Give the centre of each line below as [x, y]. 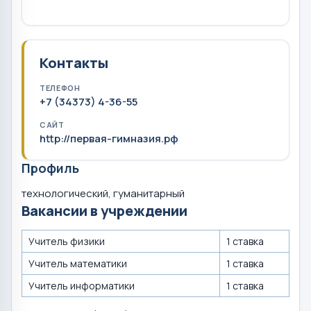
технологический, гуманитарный [103, 193]
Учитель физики [67, 241]
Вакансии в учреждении [104, 210]
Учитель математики [78, 263]
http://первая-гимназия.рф [109, 139]
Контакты [74, 63]
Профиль [50, 168]
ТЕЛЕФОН [60, 88]
